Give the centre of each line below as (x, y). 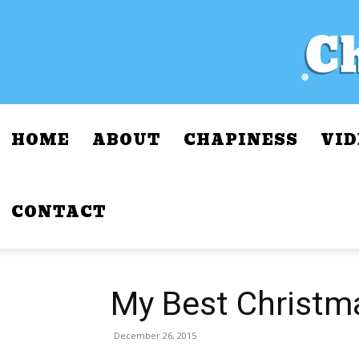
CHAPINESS (241, 140)
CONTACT (59, 212)
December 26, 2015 (155, 335)
